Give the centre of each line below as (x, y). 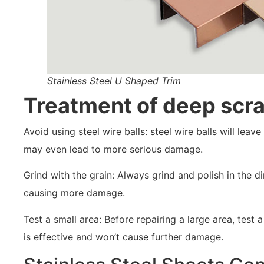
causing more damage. (74, 193)
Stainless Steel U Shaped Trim (114, 80)
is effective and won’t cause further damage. (123, 237)
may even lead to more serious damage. (113, 149)
